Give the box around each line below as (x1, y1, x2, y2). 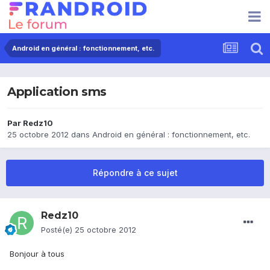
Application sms (7, 84, 107, 99)
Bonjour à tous (10, 249, 64, 259)
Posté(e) (41, 225, 75, 235)
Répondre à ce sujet (92, 168, 178, 178)
